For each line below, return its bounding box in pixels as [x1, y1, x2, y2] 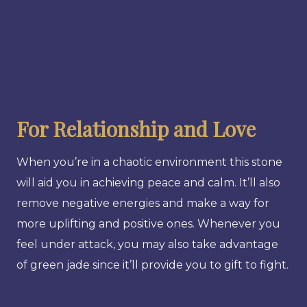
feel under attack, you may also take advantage [16, 237, 278, 251]
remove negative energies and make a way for [16, 196, 269, 210]
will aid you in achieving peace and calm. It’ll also [16, 175, 280, 189]
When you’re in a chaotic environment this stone [16, 155, 282, 169]
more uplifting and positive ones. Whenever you [16, 217, 280, 230]
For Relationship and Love [16, 114, 256, 143]
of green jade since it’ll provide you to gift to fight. [16, 258, 288, 271]
